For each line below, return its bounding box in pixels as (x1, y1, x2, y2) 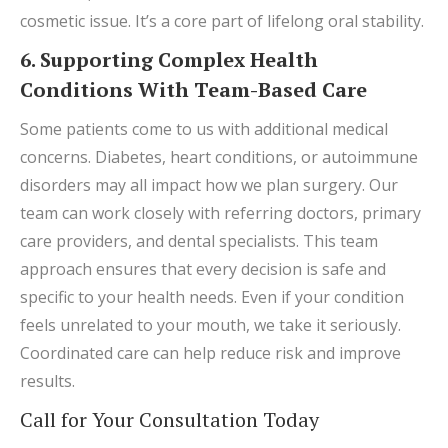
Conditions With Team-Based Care (20, 76, 367, 103)
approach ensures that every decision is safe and (20, 258, 386, 280)
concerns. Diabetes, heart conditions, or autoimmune (20, 146, 418, 168)
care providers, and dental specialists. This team (20, 230, 378, 252)
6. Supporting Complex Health (20, 46, 318, 73)
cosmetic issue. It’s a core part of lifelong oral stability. (20, 10, 424, 32)
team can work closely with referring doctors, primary (20, 202, 421, 224)
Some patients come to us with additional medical (20, 118, 388, 140)
